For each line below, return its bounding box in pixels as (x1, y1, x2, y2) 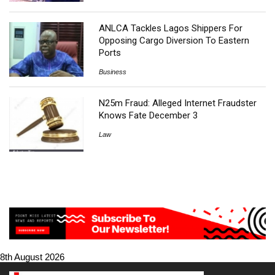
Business (99, 68, 127, 76)
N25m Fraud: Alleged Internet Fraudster (99, 98, 257, 109)
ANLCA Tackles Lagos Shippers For (99, 23, 243, 34)
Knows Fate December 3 (99, 110, 198, 122)
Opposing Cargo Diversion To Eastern (99, 35, 250, 47)
